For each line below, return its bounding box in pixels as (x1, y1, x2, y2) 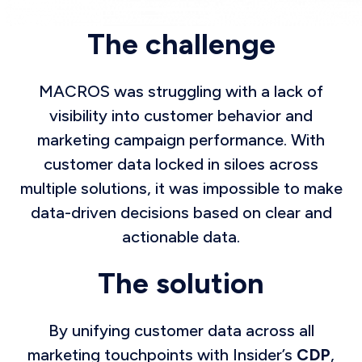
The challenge (86, 26, 276, 61)
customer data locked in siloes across (44, 154, 318, 174)
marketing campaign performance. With (37, 129, 325, 149)
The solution (98, 265, 264, 301)
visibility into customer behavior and (49, 105, 313, 125)
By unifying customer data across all (48, 320, 314, 340)
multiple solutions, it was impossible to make (19, 178, 343, 198)
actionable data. (122, 226, 240, 246)
